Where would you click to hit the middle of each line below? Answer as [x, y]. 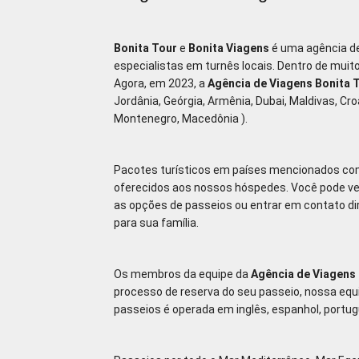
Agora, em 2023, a [161, 83]
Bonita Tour [145, 48]
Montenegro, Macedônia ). [182, 119]
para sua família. [157, 223]
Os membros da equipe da [182, 274]
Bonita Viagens [229, 48]
